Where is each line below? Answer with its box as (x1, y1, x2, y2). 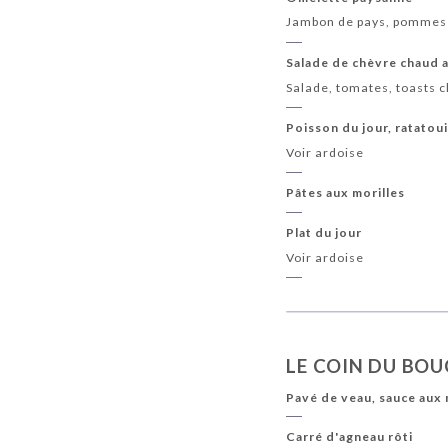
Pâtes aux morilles (286, 185, 406, 201)
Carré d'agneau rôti (286, 429, 414, 445)
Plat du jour (286, 225, 363, 241)
